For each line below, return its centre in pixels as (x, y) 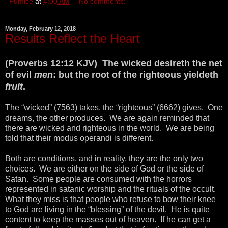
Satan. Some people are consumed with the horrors (98, 179)
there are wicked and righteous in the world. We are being (110, 128)
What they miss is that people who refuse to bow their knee (110, 199)
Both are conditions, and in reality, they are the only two (104, 159)
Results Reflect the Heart (73, 38)
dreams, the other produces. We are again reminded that (107, 118)
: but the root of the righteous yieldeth (136, 75)
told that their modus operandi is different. (80, 138)
